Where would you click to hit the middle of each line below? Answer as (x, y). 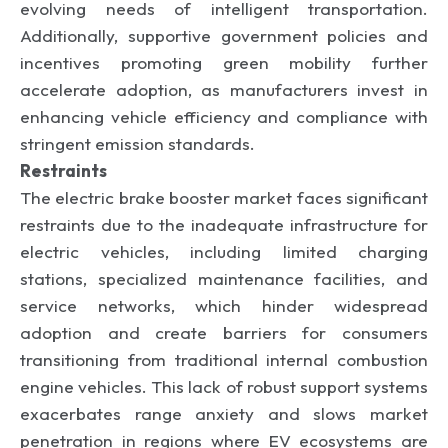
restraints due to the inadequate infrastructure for (224, 224)
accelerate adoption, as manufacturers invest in (224, 89)
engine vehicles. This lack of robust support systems (224, 386)
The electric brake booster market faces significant (224, 197)
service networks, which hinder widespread (224, 305)
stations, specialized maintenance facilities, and (224, 278)
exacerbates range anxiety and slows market (224, 413)
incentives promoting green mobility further (224, 62)
